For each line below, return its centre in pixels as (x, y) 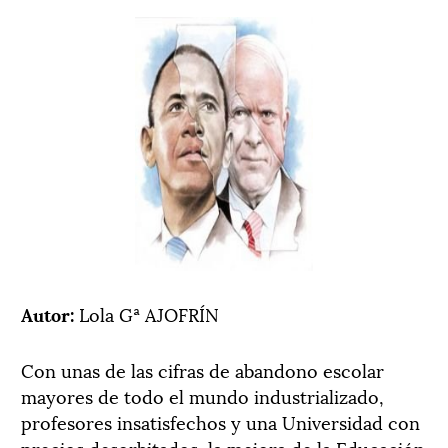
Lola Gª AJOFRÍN (149, 313)
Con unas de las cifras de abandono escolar (202, 369)
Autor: (50, 313)
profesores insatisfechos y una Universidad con (220, 421)
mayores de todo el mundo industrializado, (202, 395)
